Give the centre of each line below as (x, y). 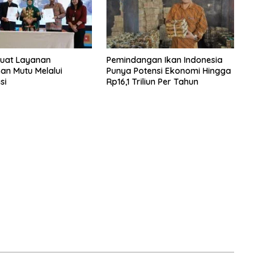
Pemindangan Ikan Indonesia (164, 60)
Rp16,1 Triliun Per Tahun (152, 81)
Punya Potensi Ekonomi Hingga (168, 70)
